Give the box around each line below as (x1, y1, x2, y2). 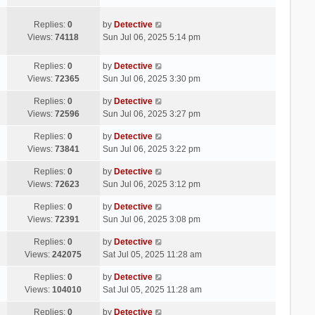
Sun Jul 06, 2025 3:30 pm (102, 73, 200, 84)
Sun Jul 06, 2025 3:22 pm (102, 143, 200, 154)
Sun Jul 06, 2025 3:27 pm (102, 108, 200, 119)
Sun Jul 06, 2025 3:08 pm (102, 214, 200, 224)
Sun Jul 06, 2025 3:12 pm (102, 179, 200, 189)
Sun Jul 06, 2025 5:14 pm (102, 32, 200, 42)
